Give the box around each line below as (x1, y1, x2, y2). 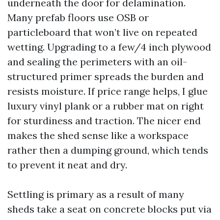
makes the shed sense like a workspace (7, 129, 189, 141)
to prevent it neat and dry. (7, 159, 127, 171)
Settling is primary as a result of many (7, 188, 184, 200)
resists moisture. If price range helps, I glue (7, 85, 208, 97)
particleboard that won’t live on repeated (7, 26, 197, 38)
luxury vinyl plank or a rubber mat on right (7, 100, 204, 112)
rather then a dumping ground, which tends (7, 144, 208, 156)
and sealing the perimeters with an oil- (7, 55, 187, 68)
